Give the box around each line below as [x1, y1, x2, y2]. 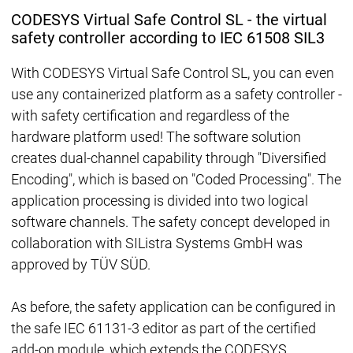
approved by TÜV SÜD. [10, 256, 150, 273]
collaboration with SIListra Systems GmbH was [10, 235, 303, 252]
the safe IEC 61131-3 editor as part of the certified [10, 320, 316, 337]
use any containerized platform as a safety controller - [10, 86, 342, 103]
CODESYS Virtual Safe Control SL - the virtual [10, 10, 327, 29]
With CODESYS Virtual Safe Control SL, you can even [10, 65, 334, 82]
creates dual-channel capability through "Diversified [10, 150, 326, 167]
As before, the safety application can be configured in [10, 299, 336, 316]
